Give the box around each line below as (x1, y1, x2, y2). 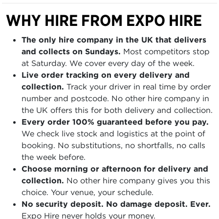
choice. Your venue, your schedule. (22, 187, 153, 197)
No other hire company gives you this (64, 175, 210, 185)
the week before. (22, 152, 86, 162)
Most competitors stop (121, 46, 210, 56)
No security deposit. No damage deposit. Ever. (22, 199, 211, 209)
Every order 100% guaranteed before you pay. (22, 117, 209, 127)
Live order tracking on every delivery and (22, 70, 190, 80)
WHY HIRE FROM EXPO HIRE (6, 11, 202, 30)
